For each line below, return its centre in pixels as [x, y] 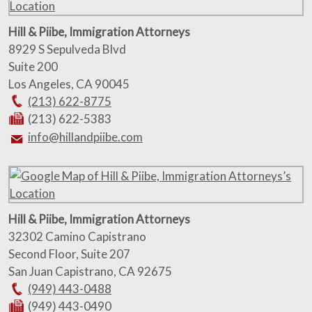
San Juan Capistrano [61, 271]
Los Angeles [40, 84]
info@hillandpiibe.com [85, 136]
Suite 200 [33, 66]
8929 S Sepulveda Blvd [67, 49]
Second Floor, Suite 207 [69, 253]
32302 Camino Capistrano [77, 236]
